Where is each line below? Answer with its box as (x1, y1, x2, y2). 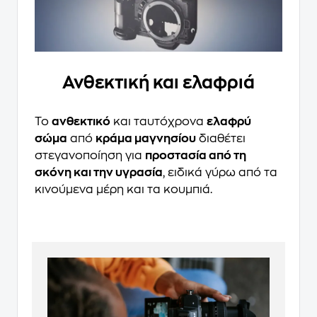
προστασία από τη (145, 149, 246, 161)
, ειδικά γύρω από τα (163, 166, 277, 178)
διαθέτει (196, 132, 246, 144)
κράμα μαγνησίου (96, 132, 196, 144)
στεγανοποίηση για (35, 149, 145, 161)
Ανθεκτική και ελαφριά (62, 74, 255, 91)
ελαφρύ (207, 115, 251, 127)
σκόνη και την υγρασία (35, 166, 163, 178)
